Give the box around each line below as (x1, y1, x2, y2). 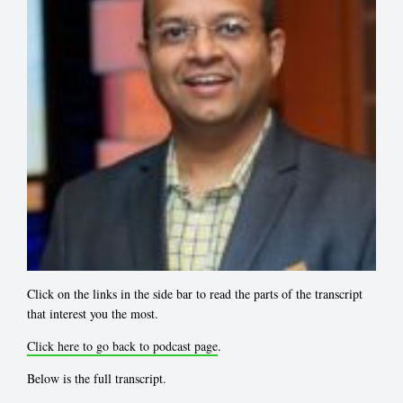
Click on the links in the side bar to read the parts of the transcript (27, 285, 363, 302)
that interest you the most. (27, 305, 158, 322)
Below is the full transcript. (27, 370, 166, 387)
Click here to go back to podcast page (27, 337, 218, 354)
